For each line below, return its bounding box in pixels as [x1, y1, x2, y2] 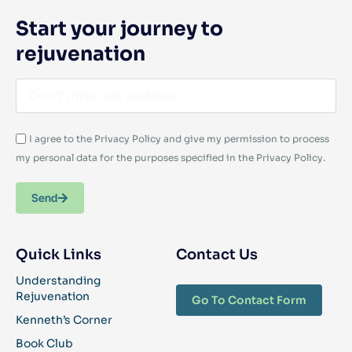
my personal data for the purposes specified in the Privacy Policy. [16, 151, 325, 163]
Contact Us [176, 245, 258, 263]
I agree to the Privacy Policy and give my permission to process [29, 132, 329, 145]
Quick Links [16, 245, 101, 263]
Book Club [16, 335, 73, 350]
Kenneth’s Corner [16, 312, 112, 327]
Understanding [16, 273, 101, 288]
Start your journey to [16, 16, 223, 41]
